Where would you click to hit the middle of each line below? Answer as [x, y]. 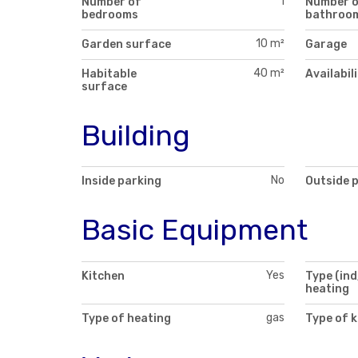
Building [136, 135]
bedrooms [110, 14]
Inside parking [121, 181]
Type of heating [126, 319]
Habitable [109, 74]
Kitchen [103, 276]
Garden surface [126, 44]
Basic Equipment [195, 230]
